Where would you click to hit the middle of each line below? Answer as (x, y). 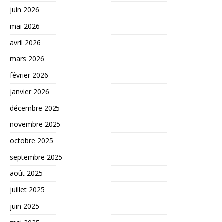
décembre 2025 (35, 108)
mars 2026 (27, 58)
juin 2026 (25, 9)
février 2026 (29, 75)
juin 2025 (25, 206)
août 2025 (26, 173)
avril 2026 (25, 42)
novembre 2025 (35, 124)
